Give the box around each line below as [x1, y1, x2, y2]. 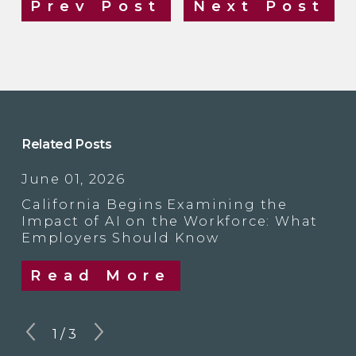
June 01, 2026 [21, 171, 126, 188]
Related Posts [21, 135, 112, 152]
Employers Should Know [21, 229, 219, 246]
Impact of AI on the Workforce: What [21, 212, 319, 229]
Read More [30, 266, 172, 285]
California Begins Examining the [21, 195, 288, 212]
